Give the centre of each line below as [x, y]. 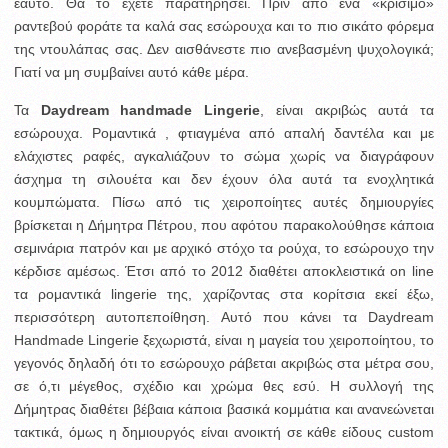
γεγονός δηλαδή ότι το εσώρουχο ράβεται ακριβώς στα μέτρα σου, [224, 362]
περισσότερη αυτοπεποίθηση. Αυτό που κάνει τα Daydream [224, 316]
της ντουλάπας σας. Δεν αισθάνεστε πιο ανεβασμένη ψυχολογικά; [224, 48]
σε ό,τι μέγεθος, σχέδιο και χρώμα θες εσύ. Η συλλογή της [224, 385]
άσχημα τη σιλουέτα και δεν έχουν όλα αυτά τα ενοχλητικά [224, 178]
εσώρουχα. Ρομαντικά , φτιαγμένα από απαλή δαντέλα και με [224, 132]
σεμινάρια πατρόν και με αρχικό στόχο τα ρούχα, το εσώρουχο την [224, 247]
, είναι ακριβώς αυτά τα [347, 109]
